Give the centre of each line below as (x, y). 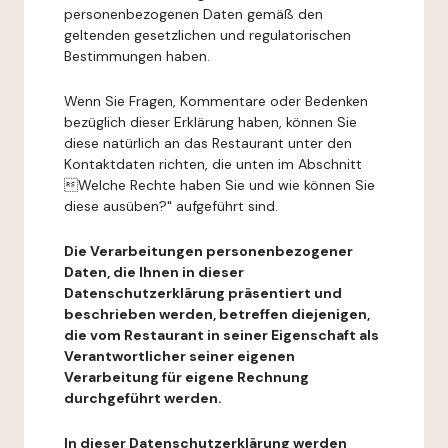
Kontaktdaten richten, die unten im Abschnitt (213, 164)
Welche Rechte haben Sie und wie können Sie (219, 185)
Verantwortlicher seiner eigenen (179, 356)
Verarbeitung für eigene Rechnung (186, 377)
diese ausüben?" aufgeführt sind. (171, 206)
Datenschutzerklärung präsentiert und (203, 293)
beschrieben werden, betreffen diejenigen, (217, 314)
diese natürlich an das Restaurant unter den (208, 143)
